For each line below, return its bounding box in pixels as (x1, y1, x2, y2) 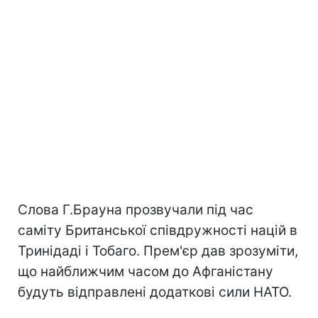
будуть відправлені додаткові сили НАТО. (18, 283, 292, 300)
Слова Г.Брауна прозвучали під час (18, 201, 253, 218)
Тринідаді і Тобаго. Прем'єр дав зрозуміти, (18, 242, 298, 259)
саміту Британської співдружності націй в (18, 221, 297, 238)
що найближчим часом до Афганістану (18, 263, 273, 280)
